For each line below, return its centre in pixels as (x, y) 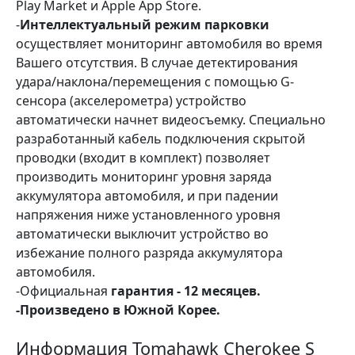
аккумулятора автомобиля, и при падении (147, 196)
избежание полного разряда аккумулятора (149, 253)
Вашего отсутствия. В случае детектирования (157, 63)
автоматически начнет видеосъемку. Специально (171, 120)
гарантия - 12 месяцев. (184, 291)
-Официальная (62, 291)
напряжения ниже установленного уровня (148, 215)
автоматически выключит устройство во (142, 234)
